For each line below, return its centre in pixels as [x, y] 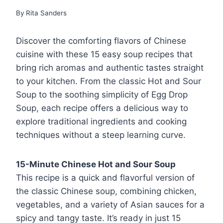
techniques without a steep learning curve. [101, 135]
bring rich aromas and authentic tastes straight [110, 68]
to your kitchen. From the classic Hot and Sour [109, 81]
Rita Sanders [47, 13]
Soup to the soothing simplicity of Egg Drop [102, 95]
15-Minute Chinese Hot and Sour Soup [96, 165]
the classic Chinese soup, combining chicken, [106, 191]
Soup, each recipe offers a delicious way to [102, 108]
